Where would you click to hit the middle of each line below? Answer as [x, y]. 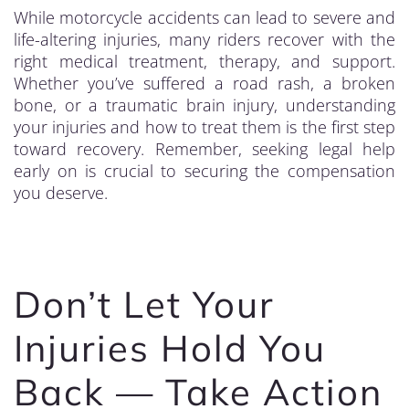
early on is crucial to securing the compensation [204, 171]
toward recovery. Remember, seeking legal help [204, 149]
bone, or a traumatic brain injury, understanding [204, 105]
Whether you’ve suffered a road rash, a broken [204, 83]
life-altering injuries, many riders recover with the [204, 39]
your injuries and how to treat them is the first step [204, 127]
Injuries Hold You [170, 348]
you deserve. [61, 193]
